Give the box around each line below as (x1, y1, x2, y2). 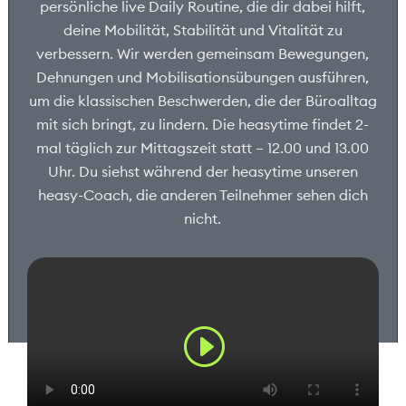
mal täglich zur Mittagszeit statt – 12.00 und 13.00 (36, 139, 370, 158)
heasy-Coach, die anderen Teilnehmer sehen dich (37, 186, 368, 205)
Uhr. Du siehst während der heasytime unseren (47, 162, 358, 181)
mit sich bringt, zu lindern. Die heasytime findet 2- (36, 115, 370, 134)
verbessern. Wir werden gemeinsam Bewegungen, (36, 44, 370, 63)
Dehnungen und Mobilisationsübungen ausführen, (36, 68, 370, 87)
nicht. (184, 209, 222, 228)
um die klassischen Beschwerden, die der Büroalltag (28, 92, 377, 111)
